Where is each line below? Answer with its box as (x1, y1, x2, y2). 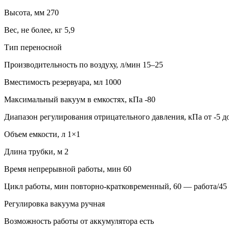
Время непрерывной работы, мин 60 (4, 164, 131, 173)
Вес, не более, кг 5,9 (4, 25, 75, 34)
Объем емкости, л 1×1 (4, 129, 80, 139)
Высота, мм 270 (4, 8, 59, 17)
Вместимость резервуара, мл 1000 (4, 77, 121, 86)
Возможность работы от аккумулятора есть (4, 216, 154, 225)
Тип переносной (4, 42, 62, 52)
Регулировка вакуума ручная (4, 199, 105, 208)
